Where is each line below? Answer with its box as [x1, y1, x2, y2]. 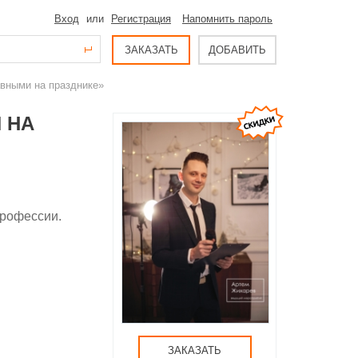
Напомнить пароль [182, 13, 272, 25]
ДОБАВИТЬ [209, 44, 266, 56]
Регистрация [111, 13, 171, 25]
